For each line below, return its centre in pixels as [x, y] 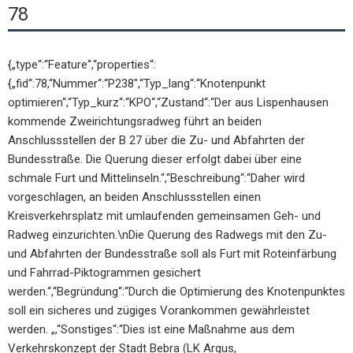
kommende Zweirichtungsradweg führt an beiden [135, 121]
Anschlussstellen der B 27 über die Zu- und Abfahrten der [156, 140]
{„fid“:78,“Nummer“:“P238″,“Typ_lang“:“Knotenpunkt [137, 84]
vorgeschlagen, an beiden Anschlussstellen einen [134, 197]
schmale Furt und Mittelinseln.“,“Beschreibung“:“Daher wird [156, 178]
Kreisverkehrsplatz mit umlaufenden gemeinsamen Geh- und [164, 216]
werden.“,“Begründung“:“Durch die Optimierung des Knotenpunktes [176, 292]
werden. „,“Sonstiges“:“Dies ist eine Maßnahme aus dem [151, 329]
